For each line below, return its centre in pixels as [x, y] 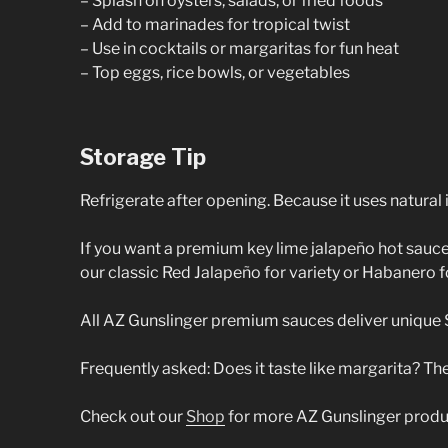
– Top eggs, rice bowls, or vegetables [215, 73]
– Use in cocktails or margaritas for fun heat [239, 49]
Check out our [133, 416]
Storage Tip [143, 157]
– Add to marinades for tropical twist [215, 25]
